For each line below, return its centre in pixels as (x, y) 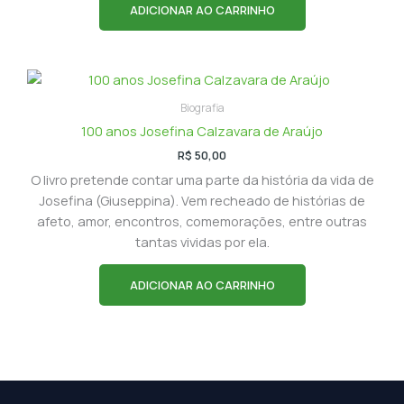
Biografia (202, 107)
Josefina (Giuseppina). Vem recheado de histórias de (202, 200)
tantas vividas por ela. (202, 241)
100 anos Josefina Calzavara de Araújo (202, 130)
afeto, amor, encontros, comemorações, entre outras (202, 220)
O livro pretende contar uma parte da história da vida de (202, 179)
